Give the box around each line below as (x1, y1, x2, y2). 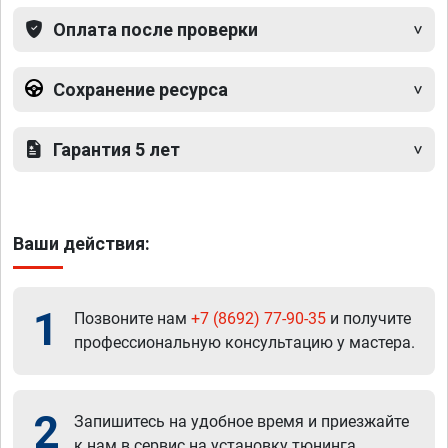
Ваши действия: (13, 232, 150, 254)
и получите (326, 308, 411, 328)
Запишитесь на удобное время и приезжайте (74, 411, 409, 431)
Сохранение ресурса (53, 78, 228, 100)
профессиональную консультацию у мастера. (74, 332, 415, 352)
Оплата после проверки (53, 18, 258, 40)
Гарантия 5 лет (53, 138, 180, 160)
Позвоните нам (74, 308, 191, 328)
